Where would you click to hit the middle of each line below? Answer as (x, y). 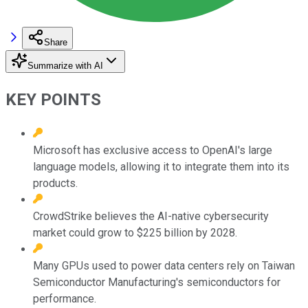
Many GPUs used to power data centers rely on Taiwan (164, 265)
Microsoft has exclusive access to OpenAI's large (153, 150)
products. (55, 183)
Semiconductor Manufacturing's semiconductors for (157, 282)
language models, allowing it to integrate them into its (161, 166)
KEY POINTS (53, 99)
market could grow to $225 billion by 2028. (135, 232)
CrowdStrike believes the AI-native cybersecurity (151, 216)
